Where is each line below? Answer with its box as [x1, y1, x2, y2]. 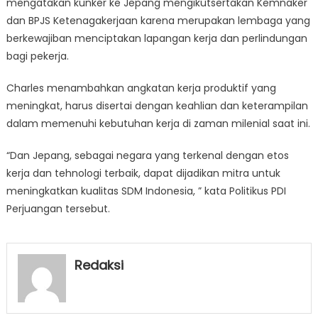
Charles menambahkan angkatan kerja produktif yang [6, 81, 276, 95]
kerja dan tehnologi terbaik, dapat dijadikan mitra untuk [6, 166, 280, 180]
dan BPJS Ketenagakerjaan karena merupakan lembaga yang [6, 13, 310, 28]
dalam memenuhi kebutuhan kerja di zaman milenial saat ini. [6, 116, 310, 131]
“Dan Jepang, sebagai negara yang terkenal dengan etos [6, 148, 289, 163]
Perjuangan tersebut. [6, 202, 110, 216]
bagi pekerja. [6, 49, 69, 63]
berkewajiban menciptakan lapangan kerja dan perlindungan [6, 31, 307, 45]
